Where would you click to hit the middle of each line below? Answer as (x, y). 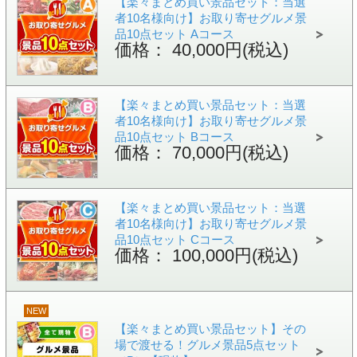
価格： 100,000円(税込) (206, 255)
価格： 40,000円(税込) (201, 49)
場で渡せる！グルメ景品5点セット (207, 345)
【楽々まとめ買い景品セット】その (210, 329)
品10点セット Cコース (175, 239)
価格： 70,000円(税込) (201, 152)
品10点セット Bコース (174, 137)
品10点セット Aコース (174, 34)
